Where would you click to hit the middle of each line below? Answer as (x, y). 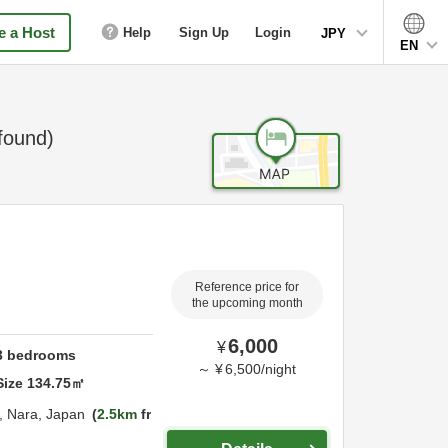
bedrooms (40, 354)
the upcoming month (247, 303)
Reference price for (247, 287)
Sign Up (204, 32)
